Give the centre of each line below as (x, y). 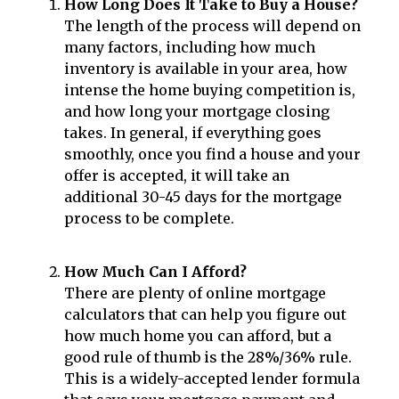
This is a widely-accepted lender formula (212, 379)
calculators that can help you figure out (205, 315)
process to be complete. (149, 219)
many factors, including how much (190, 48)
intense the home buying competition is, (210, 90)
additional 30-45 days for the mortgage (203, 197)
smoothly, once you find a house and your (212, 155)
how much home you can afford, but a (198, 336)
